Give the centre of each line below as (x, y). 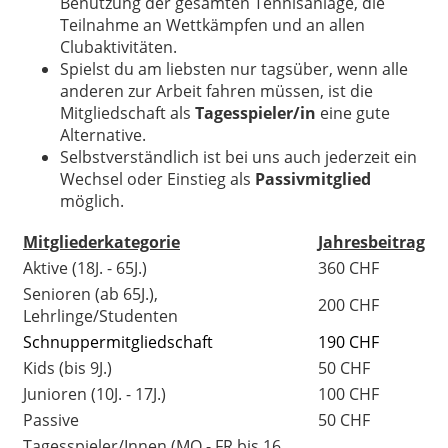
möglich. (92, 201)
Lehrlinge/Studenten (100, 316)
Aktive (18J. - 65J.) (85, 268)
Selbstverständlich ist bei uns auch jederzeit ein (238, 157)
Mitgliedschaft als (127, 113)
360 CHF (348, 268)
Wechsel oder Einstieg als (157, 179)
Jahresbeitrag (371, 242)
